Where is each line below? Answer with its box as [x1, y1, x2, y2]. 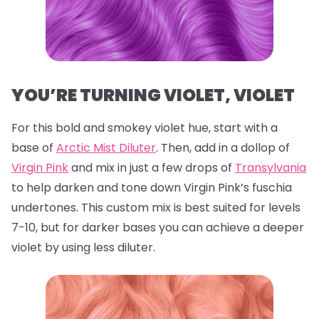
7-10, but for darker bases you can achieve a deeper [11, 219, 304, 236]
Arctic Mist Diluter [56, 140, 156, 156]
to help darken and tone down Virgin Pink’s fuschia [11, 179, 292, 196]
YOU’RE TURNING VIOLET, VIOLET [11, 83, 295, 107]
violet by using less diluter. [11, 239, 155, 256]
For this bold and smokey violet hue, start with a [11, 120, 278, 136]
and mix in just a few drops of [68, 159, 235, 176]
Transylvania [235, 159, 306, 176]
